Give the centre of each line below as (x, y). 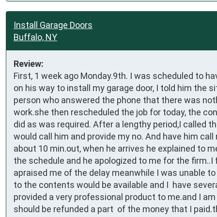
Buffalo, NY (35, 37)
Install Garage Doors (53, 25)
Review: (29, 63)
